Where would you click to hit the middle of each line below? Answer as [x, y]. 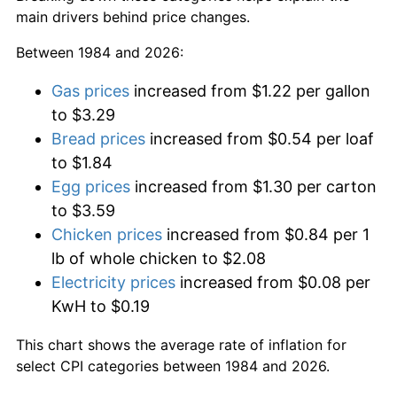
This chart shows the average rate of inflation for [181, 344]
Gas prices [90, 90]
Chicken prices [107, 234]
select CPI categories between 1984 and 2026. [173, 366]
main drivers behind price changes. [133, 16]
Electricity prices [113, 282]
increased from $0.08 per [273, 282]
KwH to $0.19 [101, 306]
